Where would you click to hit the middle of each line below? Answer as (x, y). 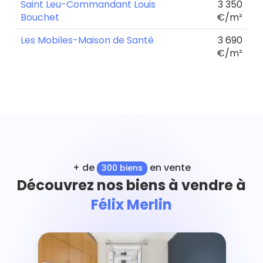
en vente (169, 168)
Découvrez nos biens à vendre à (131, 185)
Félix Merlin (131, 204)
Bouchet (40, 17)
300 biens (122, 168)
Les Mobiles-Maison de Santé (87, 40)
